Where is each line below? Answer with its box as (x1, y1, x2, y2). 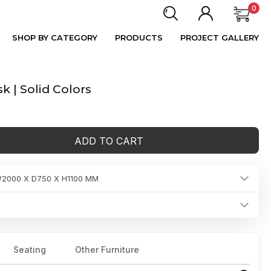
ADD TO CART (74, 135, 143, 147)
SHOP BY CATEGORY (12, 33, 97, 42)
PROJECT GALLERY (180, 33, 259, 42)
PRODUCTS (115, 33, 163, 42)
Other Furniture (75, 244, 139, 255)
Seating (13, 244, 46, 255)
